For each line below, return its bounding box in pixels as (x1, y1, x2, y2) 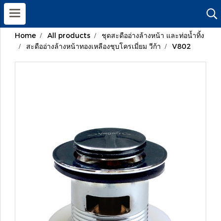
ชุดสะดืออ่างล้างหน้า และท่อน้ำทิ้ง (102, 31, 204, 39)
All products (47, 31, 90, 39)
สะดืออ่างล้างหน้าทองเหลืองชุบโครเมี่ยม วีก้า (26, 42, 161, 50)
